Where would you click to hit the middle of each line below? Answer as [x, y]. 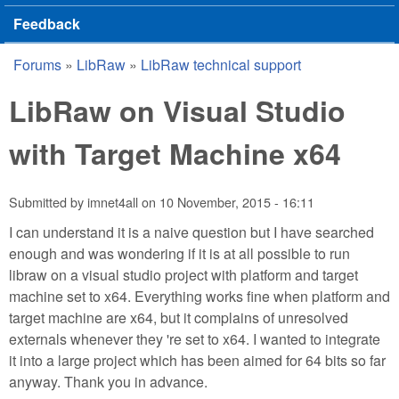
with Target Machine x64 [175, 153]
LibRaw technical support [221, 65]
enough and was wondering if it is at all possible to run [179, 253]
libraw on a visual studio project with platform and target [183, 274]
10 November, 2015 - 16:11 [237, 202]
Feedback [47, 24]
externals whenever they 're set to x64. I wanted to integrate [195, 338]
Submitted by [48, 202]
